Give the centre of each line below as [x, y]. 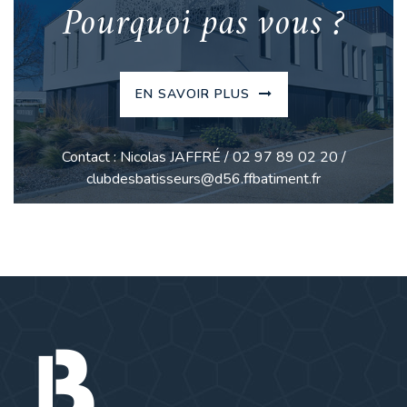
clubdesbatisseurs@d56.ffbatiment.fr [203, 179]
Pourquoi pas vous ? [203, 26]
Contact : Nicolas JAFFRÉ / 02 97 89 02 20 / [203, 157]
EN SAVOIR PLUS [194, 94]
